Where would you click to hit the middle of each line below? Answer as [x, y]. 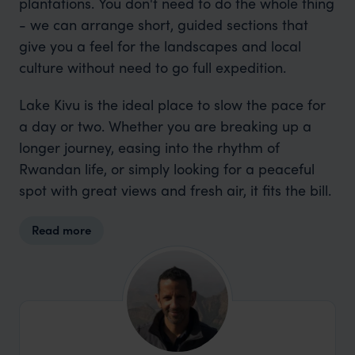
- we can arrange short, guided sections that [163, 24]
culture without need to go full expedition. [152, 67]
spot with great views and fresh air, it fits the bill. [175, 190]
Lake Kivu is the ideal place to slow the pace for [172, 104]
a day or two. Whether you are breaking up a [165, 126]
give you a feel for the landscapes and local [160, 46]
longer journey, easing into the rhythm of [149, 147]
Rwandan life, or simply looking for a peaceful [166, 168]
